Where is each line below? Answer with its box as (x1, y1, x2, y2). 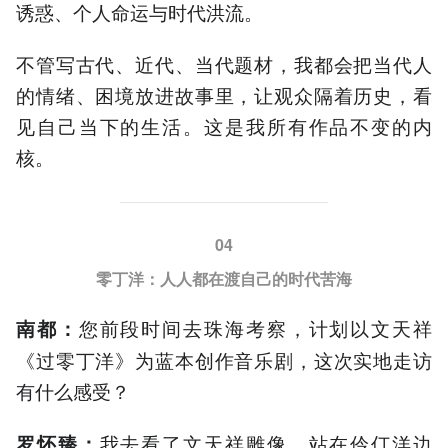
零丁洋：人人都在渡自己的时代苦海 (96, 267, 352, 290)
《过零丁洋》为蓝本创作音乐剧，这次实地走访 (16, 346, 432, 374)
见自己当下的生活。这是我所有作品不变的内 (16, 112, 432, 139)
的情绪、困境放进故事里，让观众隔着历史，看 (16, 81, 432, 108)
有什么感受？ (16, 377, 130, 405)
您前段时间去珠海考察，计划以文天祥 (78, 314, 433, 342)
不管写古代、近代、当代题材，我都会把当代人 (16, 50, 432, 77)
